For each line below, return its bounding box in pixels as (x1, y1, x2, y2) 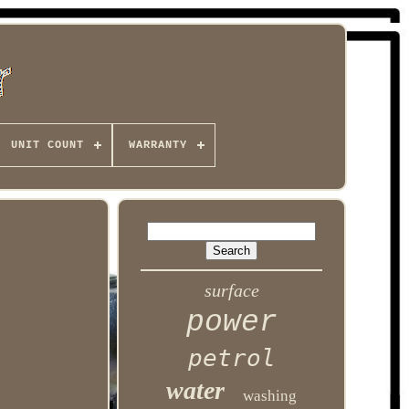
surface (204, 280, 259, 300)
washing (243, 387, 298, 404)
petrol (187, 344, 276, 372)
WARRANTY (128, 139, 187, 152)
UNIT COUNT (10, 139, 84, 152)
